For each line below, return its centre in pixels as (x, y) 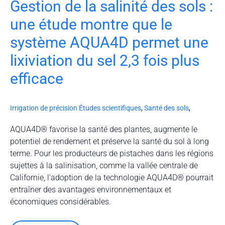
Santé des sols (166, 108)
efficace (37, 79)
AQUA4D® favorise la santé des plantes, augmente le (104, 130)
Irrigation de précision (44, 108)
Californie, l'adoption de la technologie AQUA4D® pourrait (112, 178)
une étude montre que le (91, 25)
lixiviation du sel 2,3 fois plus (105, 61)
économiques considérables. (61, 202)
